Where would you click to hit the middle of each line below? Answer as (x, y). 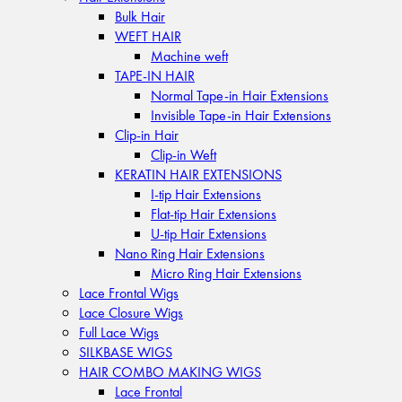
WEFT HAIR (148, 35)
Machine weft (189, 55)
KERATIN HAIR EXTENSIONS (198, 174)
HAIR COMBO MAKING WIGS (170, 371)
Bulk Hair (140, 16)
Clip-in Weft (184, 154)
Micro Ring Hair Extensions (226, 272)
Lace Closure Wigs (131, 312)
